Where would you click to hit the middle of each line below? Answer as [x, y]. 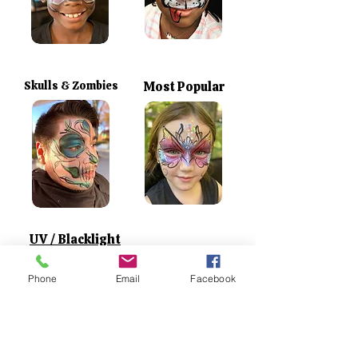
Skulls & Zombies [71, 86]
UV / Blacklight [75, 239]
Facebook [213, 278]
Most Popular [184, 87]
